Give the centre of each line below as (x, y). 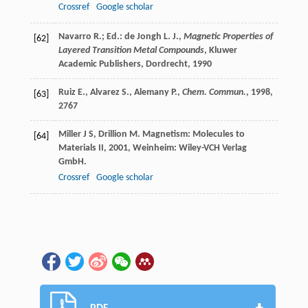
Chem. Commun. (214, 93)
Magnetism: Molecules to (193, 135)
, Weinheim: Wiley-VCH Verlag (187, 148)
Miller (69, 135)
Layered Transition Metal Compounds (131, 51)
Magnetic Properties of (228, 37)
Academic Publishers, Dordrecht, (125, 65)
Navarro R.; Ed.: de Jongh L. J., (121, 37)
